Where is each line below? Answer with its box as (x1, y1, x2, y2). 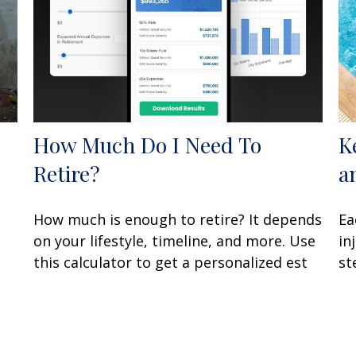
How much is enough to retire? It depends (33, 209, 323, 229)
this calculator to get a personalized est (33, 252, 308, 272)
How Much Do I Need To (33, 130, 262, 159)
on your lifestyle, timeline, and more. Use (33, 230, 316, 250)
